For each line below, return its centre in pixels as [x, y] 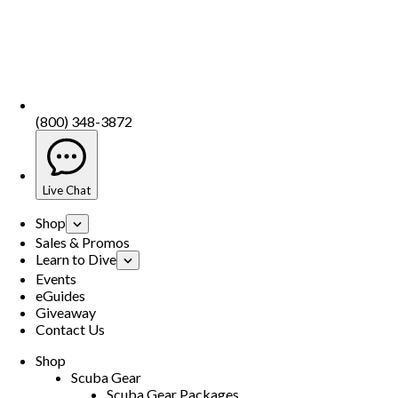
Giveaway [66, 313]
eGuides [60, 296]
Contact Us [70, 330]
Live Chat [67, 191]
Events [56, 279]
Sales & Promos [83, 243]
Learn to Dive [76, 259]
